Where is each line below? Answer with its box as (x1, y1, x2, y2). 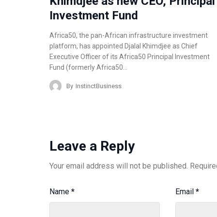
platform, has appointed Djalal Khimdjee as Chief (49, 42, 198, 50)
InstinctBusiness (76, 82, 122, 90)
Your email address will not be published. (49, 161, 188, 171)
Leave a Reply (49, 138, 135, 155)
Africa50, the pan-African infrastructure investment (49, 31, 208, 40)
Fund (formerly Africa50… (49, 63, 127, 72)
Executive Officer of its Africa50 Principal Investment (49, 53, 210, 61)
